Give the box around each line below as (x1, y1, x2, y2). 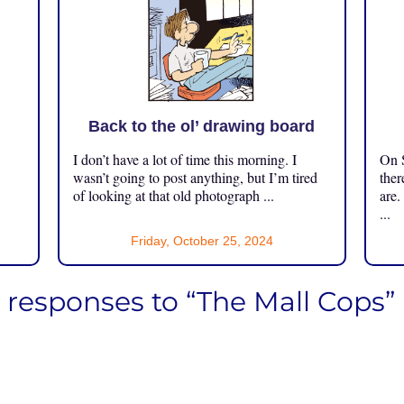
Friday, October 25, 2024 (130, 233, 273, 248)
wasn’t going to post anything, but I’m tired (72, 167, 317, 187)
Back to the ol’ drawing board (88, 116, 316, 135)
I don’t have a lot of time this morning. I (72, 149, 297, 169)
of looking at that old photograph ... (72, 185, 274, 205)
